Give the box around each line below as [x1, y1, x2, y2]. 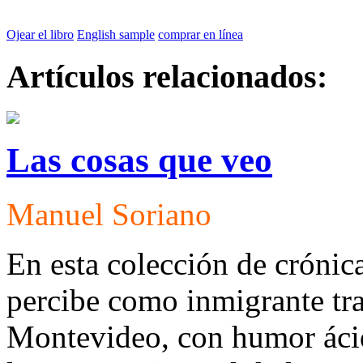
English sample [77, 28, 155, 42]
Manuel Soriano [6, 196, 211, 232]
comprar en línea [158, 28, 243, 42]
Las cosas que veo [6, 140, 272, 179]
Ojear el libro [6, 28, 74, 42]
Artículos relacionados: [6, 58, 327, 95]
